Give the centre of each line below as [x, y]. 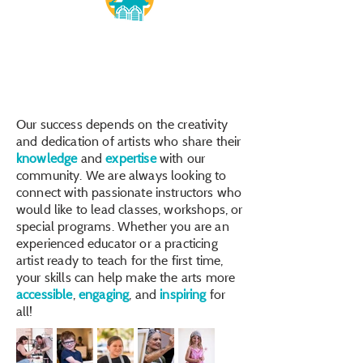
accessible [45, 294]
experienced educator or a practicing [117, 243]
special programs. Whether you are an [123, 226]
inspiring [185, 294]
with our [182, 158]
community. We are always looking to [122, 175]
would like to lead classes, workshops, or [130, 209]
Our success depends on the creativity [122, 124]
